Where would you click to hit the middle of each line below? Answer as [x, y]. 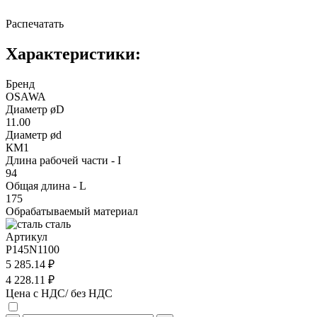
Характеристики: [73, 53]
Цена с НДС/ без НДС [59, 293]
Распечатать [35, 23]
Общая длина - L [46, 185]
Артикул [27, 236]
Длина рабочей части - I [63, 160]
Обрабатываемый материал [72, 211]
